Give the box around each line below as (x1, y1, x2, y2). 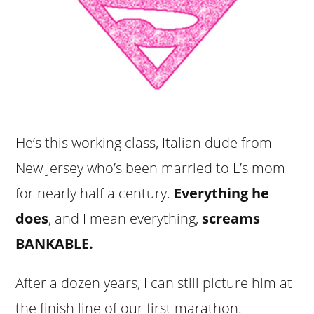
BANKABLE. (15, 233, 94, 253)
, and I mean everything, (48, 208, 203, 228)
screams (202, 208, 261, 228)
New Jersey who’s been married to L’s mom (15, 158, 286, 177)
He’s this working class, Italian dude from (15, 132, 273, 152)
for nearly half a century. (15, 183, 175, 203)
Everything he (174, 183, 270, 203)
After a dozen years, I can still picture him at (15, 273, 293, 292)
